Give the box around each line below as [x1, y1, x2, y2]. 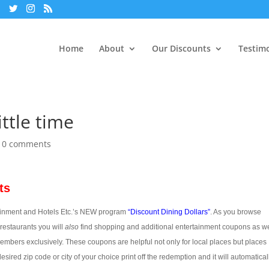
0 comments [2, 138, 52, 150]
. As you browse [210, 208, 262, 216]
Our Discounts [151, 43, 211, 54]
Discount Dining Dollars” [130, 208, 211, 216]
